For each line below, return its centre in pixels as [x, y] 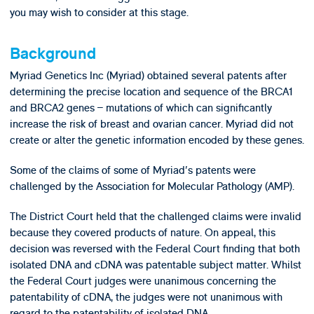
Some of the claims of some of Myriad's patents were [132, 171]
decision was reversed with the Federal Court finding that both [155, 249]
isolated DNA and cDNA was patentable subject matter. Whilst [155, 265]
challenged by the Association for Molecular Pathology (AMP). [152, 187]
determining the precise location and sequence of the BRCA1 [151, 91]
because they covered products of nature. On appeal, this [142, 233]
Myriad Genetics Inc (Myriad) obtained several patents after [148, 75]
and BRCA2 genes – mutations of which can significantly [141, 108]
